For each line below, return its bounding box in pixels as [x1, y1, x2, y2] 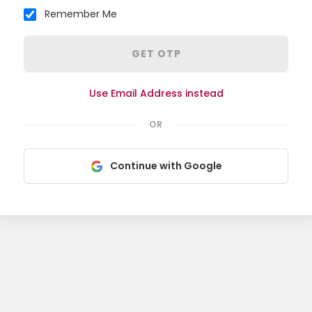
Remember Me [45, 7, 117, 21]
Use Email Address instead [88, 86, 224, 100]
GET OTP [131, 47, 181, 61]
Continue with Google [109, 159, 222, 173]
